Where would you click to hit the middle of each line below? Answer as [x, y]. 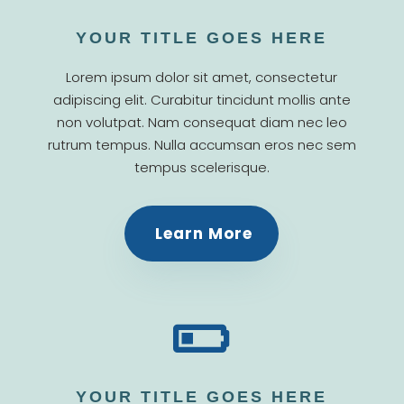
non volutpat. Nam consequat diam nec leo [202, 122]
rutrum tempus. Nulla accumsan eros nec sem [202, 144]
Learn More [204, 233]
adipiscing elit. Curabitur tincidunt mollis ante [202, 99]
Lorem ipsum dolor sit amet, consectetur [202, 77]
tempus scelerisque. [202, 167]
